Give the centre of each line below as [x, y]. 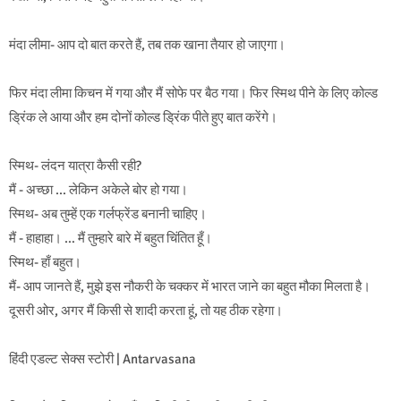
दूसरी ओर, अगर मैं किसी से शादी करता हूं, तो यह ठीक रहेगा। [146, 311]
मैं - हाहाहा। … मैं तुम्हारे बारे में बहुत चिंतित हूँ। [111, 239]
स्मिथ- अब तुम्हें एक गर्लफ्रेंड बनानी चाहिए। [108, 214]
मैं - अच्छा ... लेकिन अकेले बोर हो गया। [98, 190]
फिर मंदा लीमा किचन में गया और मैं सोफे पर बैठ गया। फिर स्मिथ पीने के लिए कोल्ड [193, 94]
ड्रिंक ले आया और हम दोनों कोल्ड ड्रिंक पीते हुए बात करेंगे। [143, 118]
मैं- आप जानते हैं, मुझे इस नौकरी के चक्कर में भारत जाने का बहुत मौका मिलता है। [190, 287]
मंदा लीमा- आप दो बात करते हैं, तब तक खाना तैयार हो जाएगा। [147, 45]
